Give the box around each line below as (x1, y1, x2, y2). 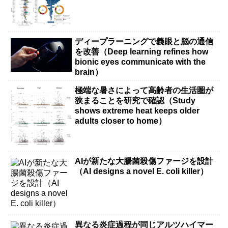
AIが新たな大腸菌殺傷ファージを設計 (75, 157, 214, 166)
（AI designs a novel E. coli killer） (75, 167, 209, 176)
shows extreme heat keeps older (75, 106, 200, 116)
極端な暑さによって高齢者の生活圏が (75, 86, 214, 95)
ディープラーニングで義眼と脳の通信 (75, 37, 214, 46)
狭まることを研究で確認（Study (75, 96, 196, 105)
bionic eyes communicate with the (75, 58, 206, 67)
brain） (75, 68, 103, 77)
